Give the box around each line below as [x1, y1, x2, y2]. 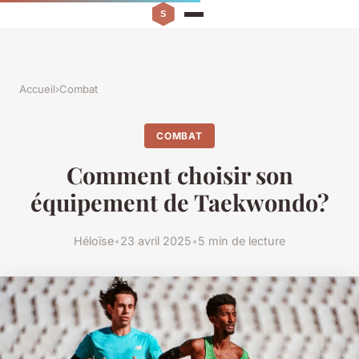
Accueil [19, 83, 55, 96]
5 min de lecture [198, 233, 285, 248]
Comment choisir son [66, 159, 293, 191]
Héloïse [74, 233, 114, 248]
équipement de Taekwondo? [30, 187, 329, 218]
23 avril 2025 [120, 233, 192, 248]
